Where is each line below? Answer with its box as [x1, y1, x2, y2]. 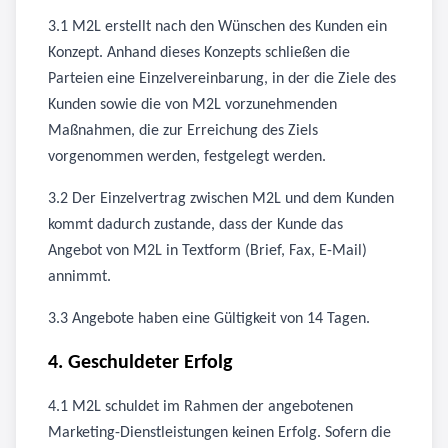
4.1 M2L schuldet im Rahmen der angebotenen [48, 399, 353, 415]
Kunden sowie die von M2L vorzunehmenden [48, 97, 337, 113]
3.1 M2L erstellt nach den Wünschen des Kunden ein [48, 19, 387, 35]
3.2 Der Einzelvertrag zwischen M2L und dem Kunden [48, 191, 394, 207]
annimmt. [48, 269, 111, 285]
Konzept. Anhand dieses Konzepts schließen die [48, 45, 350, 61]
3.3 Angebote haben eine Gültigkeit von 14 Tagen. [48, 311, 370, 327]
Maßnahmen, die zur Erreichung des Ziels [48, 123, 318, 139]
